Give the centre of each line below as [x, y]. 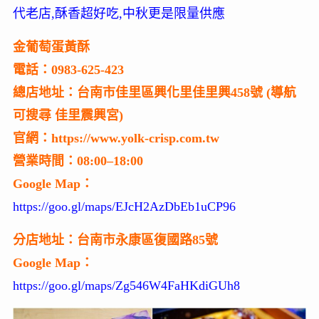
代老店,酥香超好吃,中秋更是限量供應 [119, 13]
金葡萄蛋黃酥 [51, 47]
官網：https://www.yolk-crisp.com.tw [116, 138]
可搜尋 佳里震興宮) [68, 115]
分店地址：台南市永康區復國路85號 [115, 240]
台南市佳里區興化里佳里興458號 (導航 [186, 92]
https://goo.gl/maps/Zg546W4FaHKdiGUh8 [126, 285]
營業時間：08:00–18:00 [78, 161]
